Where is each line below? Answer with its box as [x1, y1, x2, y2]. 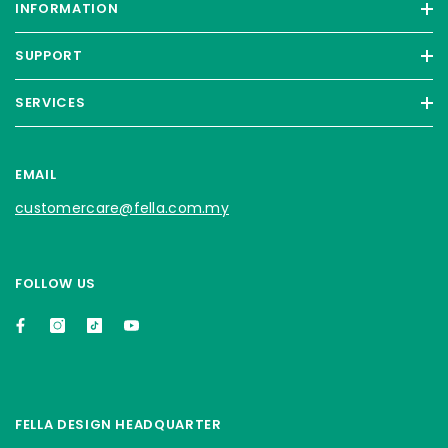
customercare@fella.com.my [15, 198, 229, 219]
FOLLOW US [15, 274, 96, 294]
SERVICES [15, 93, 86, 113]
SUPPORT [15, 46, 83, 66]
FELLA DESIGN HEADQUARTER [15, 415, 222, 435]
